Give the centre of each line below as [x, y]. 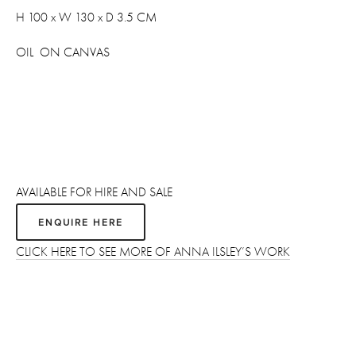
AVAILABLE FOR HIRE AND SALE [96, 192]
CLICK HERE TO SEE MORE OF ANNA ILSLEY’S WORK [153, 252]
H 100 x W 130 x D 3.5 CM [86, 17]
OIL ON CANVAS [63, 52]
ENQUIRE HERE [81, 222]
